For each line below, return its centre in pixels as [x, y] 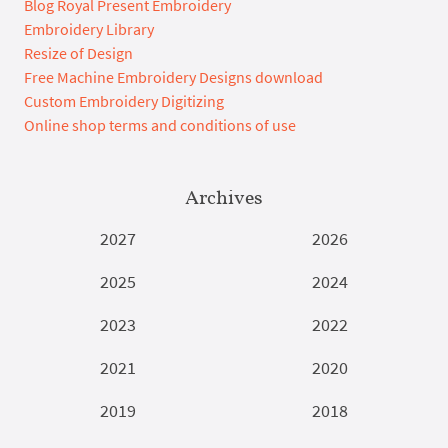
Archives [224, 196]
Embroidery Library [89, 28]
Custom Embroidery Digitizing [124, 100]
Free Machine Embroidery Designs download [173, 76]
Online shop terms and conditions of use [160, 124]
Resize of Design [78, 52]
